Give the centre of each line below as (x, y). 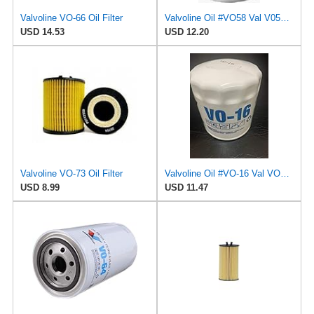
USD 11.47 (186, 187)
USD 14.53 (42, 32)
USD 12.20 (187, 32)
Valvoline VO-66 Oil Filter (71, 18)
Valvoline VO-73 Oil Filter (71, 173)
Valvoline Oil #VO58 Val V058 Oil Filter (285, 18)
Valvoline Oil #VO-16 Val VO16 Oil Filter (285, 173)
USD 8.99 (40, 187)
